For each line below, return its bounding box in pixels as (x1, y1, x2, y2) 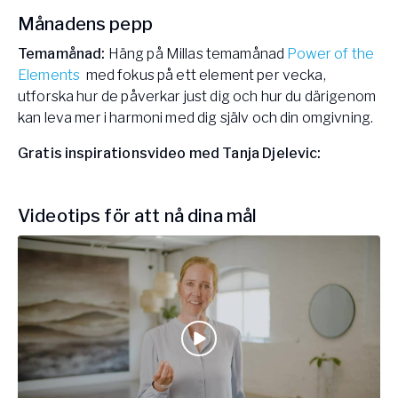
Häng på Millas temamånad (105, 45, 288, 63)
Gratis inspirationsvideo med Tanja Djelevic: (18, 145, 322, 163)
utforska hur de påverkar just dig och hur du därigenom (18, 88, 377, 106)
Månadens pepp (18, 13, 153, 36)
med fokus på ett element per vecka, (80, 67, 326, 84)
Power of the (287, 45, 375, 63)
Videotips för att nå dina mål (18, 205, 258, 227)
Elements (18, 67, 81, 84)
